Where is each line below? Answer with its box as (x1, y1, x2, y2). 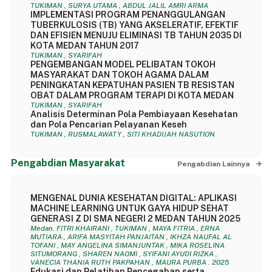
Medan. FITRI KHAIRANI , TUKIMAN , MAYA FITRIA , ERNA (30, 224, 220, 233)
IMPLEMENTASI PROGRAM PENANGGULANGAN (30, 10, 225, 19)
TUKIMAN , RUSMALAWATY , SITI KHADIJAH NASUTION (30, 130, 215, 138)
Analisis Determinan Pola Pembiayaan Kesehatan (30, 109, 238, 119)
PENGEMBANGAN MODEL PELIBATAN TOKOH (30, 59, 216, 69)
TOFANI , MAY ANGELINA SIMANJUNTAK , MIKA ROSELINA (30, 241, 225, 250)
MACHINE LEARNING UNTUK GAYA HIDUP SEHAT (30, 203, 229, 213)
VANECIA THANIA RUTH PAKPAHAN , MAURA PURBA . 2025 (30, 258, 229, 267)
